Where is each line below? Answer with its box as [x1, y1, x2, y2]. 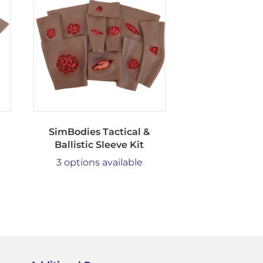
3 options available [56, 156, 143, 168]
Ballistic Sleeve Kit [55, 139, 144, 150]
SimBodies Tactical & [49, 126, 150, 137]
